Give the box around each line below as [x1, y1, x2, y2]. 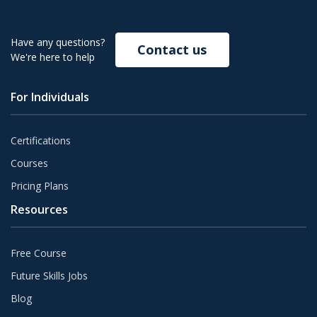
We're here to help [11, 50, 95, 64]
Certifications [11, 134, 71, 148]
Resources [11, 202, 68, 218]
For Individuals [11, 89, 89, 105]
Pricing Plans [11, 179, 69, 193]
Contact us [137, 40, 207, 58]
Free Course [11, 246, 67, 260]
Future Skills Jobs [11, 269, 88, 283]
